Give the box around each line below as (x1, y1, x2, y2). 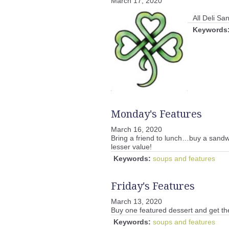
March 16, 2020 (111, 125, 162, 134)
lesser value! (111, 143, 156, 151)
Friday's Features (111, 179, 195, 193)
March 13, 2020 (111, 197, 162, 206)
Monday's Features (111, 107, 202, 121)
